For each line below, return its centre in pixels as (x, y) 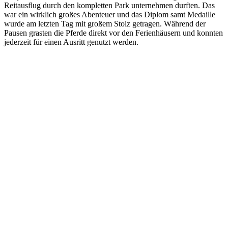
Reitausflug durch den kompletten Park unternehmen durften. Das (109, 6)
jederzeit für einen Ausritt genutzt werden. (71, 42)
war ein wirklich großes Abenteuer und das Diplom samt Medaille (110, 15)
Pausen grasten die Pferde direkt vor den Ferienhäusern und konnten (113, 33)
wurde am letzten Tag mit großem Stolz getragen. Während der (105, 24)
